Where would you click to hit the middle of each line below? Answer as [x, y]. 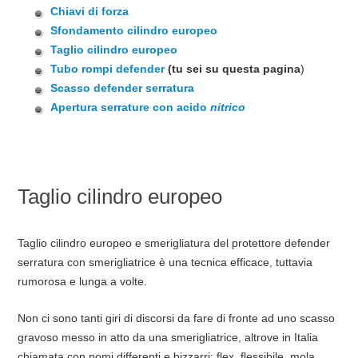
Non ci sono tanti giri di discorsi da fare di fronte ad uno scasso [176, 318]
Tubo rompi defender [108, 69]
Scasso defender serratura [123, 88]
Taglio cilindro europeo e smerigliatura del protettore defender [173, 243]
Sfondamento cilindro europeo [134, 31]
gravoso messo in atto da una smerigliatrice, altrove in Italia [167, 337]
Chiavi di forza [90, 12]
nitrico [228, 107]
